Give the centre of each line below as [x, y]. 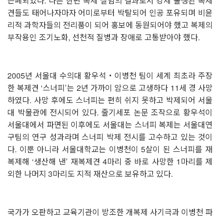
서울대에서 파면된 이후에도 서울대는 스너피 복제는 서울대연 [110, 124]
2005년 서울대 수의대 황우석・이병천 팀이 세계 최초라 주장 [110, 75]
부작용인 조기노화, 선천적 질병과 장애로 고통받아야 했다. [104, 37]
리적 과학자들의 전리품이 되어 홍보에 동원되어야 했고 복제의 [110, 25]
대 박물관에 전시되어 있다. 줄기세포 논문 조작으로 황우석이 [110, 112]
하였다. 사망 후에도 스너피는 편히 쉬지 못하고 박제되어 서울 [110, 100]
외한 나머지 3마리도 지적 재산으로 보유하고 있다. [90, 173]
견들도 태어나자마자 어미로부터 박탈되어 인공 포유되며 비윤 [110, 12]
